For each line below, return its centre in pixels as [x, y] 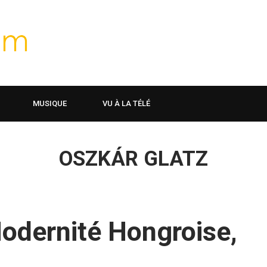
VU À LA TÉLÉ [126, 103]
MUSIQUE [50, 103]
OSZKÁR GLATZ [133, 159]
